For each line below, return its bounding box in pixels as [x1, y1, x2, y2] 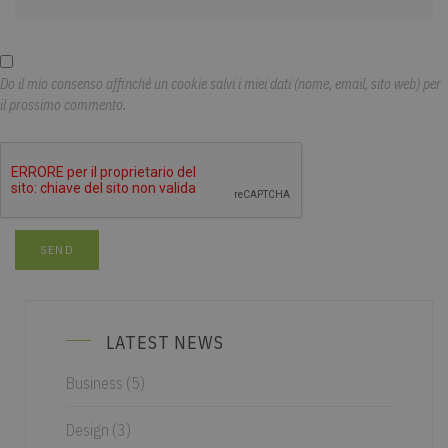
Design [66, 420, 109, 441]
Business [66, 373, 123, 394]
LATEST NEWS [106, 331, 224, 355]
